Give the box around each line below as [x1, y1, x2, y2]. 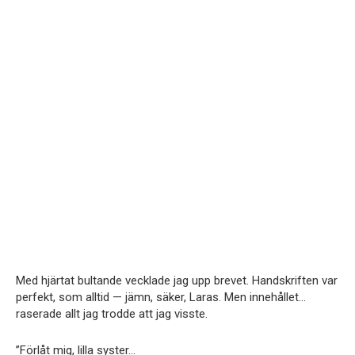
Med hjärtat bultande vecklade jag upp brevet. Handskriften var [16, 273, 338, 288]
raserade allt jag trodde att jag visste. [16, 306, 208, 321]
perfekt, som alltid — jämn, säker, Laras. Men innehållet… [16, 289, 306, 304]
